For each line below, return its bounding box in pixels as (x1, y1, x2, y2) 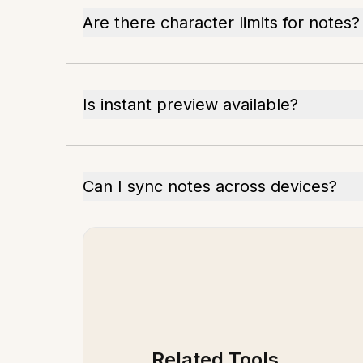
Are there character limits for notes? (83, 12, 360, 32)
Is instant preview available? (83, 94, 298, 114)
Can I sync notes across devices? (83, 176, 337, 196)
